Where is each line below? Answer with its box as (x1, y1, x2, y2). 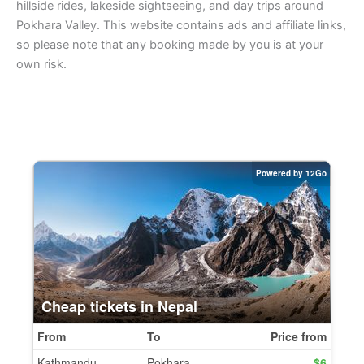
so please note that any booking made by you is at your (16, 37, 323, 53)
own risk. (16, 57, 67, 72)
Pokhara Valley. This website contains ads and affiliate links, (16, 18, 346, 33)
